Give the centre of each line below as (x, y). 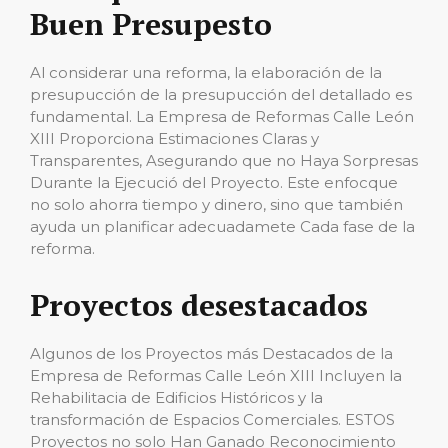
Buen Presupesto (151, 24)
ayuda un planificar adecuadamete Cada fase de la (222, 226)
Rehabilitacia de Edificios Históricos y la (176, 397)
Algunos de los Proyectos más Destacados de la (211, 353)
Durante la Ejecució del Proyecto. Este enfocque (214, 182)
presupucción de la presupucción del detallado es (221, 94)
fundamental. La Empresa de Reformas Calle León (222, 116)
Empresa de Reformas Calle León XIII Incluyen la (216, 375)
